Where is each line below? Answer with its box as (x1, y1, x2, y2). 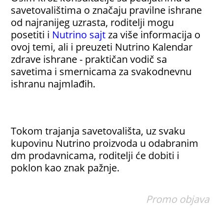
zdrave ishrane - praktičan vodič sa (11, 52, 167, 66)
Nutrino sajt (52, 27, 106, 42)
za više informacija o (106, 27, 201, 42)
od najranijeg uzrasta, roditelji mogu (11, 15, 174, 29)
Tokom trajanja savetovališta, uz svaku (11, 124, 186, 138)
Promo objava (145, 192, 209, 206)
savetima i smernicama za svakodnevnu (11, 64, 192, 79)
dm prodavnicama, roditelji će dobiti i (11, 148, 180, 163)
